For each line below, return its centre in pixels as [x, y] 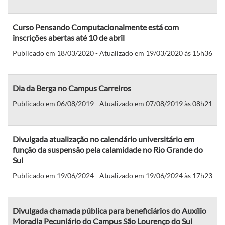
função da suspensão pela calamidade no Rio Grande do [108, 149]
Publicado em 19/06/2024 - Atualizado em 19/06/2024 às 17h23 [113, 175]
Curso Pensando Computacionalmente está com [96, 27]
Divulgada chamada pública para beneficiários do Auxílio [109, 210]
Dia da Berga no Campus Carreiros [72, 88]
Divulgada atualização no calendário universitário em [103, 139]
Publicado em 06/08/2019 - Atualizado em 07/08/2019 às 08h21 [113, 103]
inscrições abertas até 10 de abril [69, 37]
